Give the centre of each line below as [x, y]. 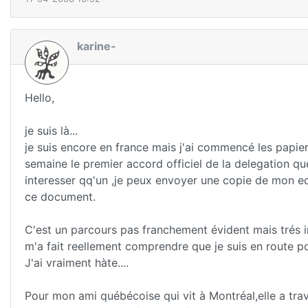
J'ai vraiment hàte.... [77, 262]
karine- [97, 46]
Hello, [40, 97]
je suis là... [51, 130]
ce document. [60, 196]
